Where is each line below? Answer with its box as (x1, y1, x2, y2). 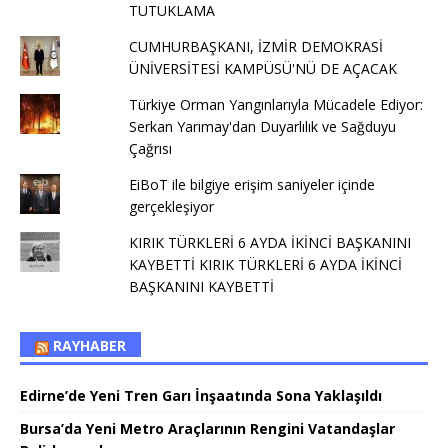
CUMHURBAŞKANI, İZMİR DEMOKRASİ (128, 37, 383, 57)
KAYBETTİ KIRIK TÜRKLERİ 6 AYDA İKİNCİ (128, 255, 402, 275)
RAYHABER (53, 336, 126, 356)
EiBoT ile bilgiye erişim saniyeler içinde (128, 175, 375, 195)
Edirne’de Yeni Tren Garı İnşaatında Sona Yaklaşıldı (20, 386, 382, 406)
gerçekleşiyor (128, 197, 214, 217)
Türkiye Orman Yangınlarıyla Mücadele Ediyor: (128, 95, 423, 115)
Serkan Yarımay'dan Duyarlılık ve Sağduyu (128, 117, 396, 137)
